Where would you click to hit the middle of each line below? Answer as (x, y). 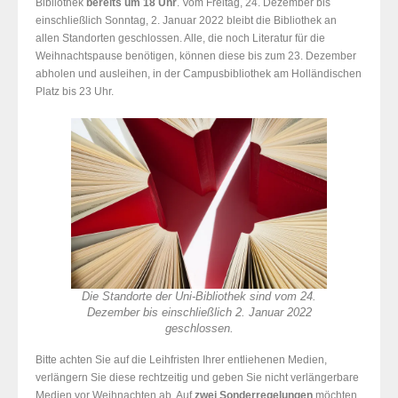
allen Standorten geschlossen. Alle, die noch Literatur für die (180, 39)
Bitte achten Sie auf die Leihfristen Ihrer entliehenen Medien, (181, 360)
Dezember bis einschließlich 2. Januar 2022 (199, 313)
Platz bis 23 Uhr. (75, 92)
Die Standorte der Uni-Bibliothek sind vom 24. (199, 297)
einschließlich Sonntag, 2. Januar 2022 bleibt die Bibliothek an (186, 21)
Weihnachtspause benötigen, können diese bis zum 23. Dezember (196, 56)
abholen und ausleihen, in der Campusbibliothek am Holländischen (199, 74)
